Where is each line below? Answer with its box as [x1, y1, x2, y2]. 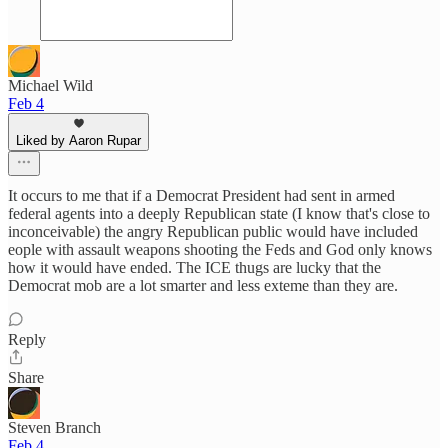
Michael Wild [8, 77, 93, 94]
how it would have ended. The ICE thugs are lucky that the [8, 259, 381, 276]
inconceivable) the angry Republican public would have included [8, 223, 418, 240]
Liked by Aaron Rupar [16, 133, 141, 148]
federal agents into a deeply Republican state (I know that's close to [8, 205, 430, 222]
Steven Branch [8, 419, 101, 436]
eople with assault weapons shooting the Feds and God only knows [8, 241, 432, 258]
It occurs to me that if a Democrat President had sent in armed [8, 187, 395, 204]
